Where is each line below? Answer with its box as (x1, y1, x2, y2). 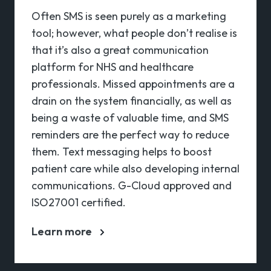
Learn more (31, 224, 92, 238)
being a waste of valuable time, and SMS (31, 111, 229, 125)
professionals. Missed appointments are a (31, 77, 235, 91)
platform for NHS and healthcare (31, 60, 194, 74)
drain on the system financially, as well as (31, 94, 232, 108)
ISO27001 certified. (31, 195, 126, 209)
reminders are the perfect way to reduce (31, 128, 229, 142)
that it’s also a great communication (31, 43, 209, 57)
